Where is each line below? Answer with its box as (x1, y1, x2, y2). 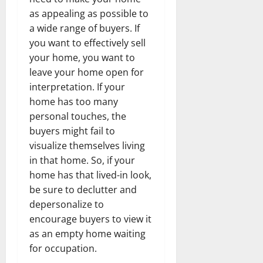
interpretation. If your (29, 80, 125, 93)
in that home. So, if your (29, 153, 135, 167)
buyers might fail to (29, 124, 115, 137)
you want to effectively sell (29, 36, 146, 49)
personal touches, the (29, 109, 126, 123)
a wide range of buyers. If (29, 21, 140, 35)
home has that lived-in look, (29, 168, 151, 181)
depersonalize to (29, 197, 104, 211)
